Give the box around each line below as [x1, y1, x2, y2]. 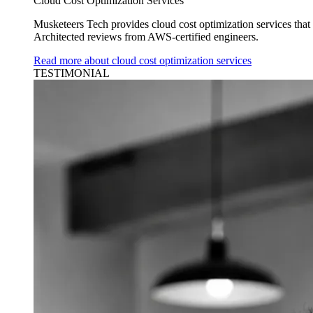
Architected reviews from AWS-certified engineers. [34, 31, 259, 43]
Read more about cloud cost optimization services [34, 54, 252, 66]
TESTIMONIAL [34, 67, 110, 79]
